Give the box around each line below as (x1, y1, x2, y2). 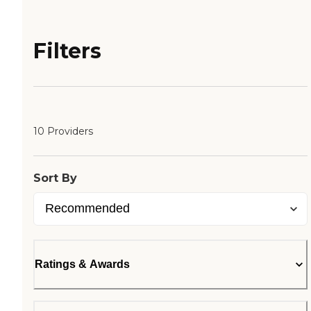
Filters (33, 38, 101, 65)
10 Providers (33, 125, 93, 138)
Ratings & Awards (35, 258, 130, 271)
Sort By (33, 171, 77, 185)
